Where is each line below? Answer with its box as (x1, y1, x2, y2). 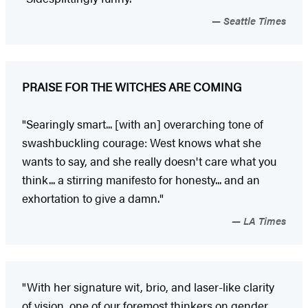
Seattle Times (221, 13, 286, 28)
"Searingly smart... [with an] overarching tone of (22, 115, 263, 133)
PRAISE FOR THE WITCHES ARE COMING (22, 78, 241, 96)
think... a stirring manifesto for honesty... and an (22, 171, 260, 188)
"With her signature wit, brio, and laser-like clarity (22, 278, 274, 296)
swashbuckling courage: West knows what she (22, 134, 261, 151)
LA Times (241, 213, 286, 228)
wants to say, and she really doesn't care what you (22, 153, 276, 170)
